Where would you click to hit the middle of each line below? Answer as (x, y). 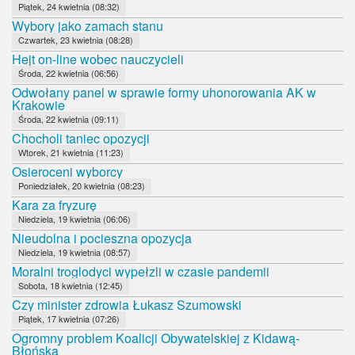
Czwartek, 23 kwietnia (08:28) (76, 39)
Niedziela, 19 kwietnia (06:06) (74, 218)
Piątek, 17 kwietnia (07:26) (69, 318)
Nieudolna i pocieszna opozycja (102, 238)
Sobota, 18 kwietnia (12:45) (71, 285)
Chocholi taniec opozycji (81, 138)
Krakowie (38, 105)
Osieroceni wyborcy (67, 171)
